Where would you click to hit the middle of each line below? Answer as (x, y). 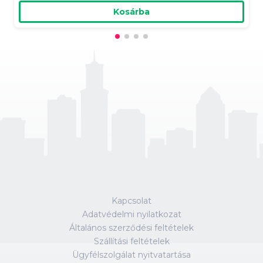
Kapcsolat (131, 200)
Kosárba (131, 11)
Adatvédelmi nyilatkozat (131, 214)
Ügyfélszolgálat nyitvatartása (131, 254)
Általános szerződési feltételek (131, 227)
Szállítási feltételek (131, 241)
